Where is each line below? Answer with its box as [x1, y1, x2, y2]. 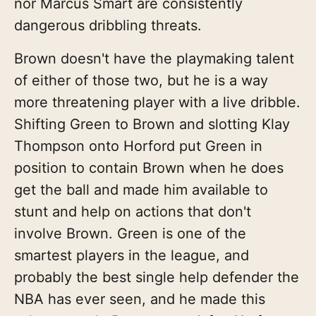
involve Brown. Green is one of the [14, 224, 246, 242]
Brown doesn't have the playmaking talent [14, 49, 294, 67]
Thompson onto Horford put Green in [14, 137, 262, 154]
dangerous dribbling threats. [14, 16, 202, 34]
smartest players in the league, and [14, 246, 249, 264]
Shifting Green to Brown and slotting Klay [14, 115, 290, 133]
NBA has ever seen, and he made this [14, 290, 265, 308]
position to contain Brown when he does [14, 159, 284, 176]
